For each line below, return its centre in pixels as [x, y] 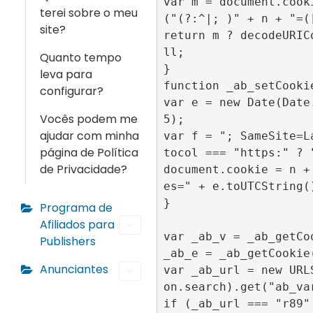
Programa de [76, 208]
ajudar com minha [89, 136]
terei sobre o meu [89, 13]
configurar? [72, 91]
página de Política [89, 153]
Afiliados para [77, 225]
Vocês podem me [89, 119]
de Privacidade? [83, 169]
